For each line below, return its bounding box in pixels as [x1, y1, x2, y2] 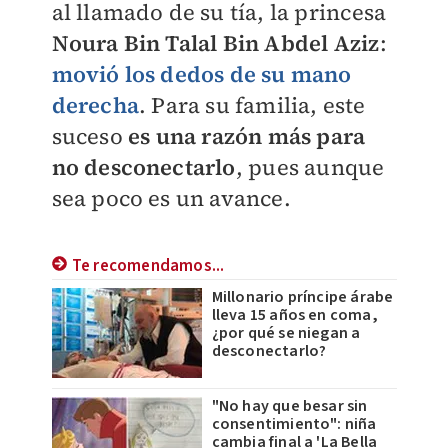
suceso [51, 121, 128, 151]
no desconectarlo [51, 152, 236, 182]
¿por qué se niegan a [211, 322, 361, 344]
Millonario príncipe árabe [211, 286, 394, 308]
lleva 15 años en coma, [211, 304, 378, 326]
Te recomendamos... [71, 254, 225, 278]
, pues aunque [235, 152, 385, 182]
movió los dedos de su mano [51, 59, 352, 89]
